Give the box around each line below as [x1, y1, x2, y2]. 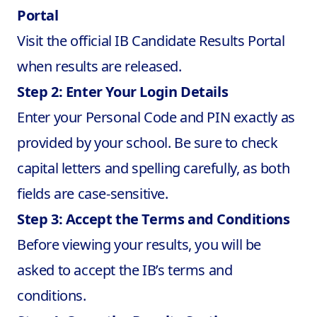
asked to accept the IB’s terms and [17, 260, 233, 279]
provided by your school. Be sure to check [17, 133, 278, 152]
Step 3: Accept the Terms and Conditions [17, 209, 290, 229]
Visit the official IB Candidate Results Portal [17, 31, 285, 50]
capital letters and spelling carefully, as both [17, 158, 290, 178]
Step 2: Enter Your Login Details [17, 82, 229, 101]
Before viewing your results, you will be [17, 235, 262, 254]
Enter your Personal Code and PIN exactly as [17, 108, 295, 127]
